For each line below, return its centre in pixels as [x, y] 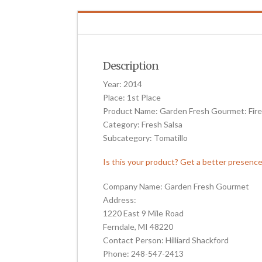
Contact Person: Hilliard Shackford [166, 240]
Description [131, 66]
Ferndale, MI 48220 [138, 226]
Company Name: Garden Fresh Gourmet [176, 186]
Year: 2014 [123, 84]
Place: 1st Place [132, 98]
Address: [120, 199]
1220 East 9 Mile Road [144, 213]
